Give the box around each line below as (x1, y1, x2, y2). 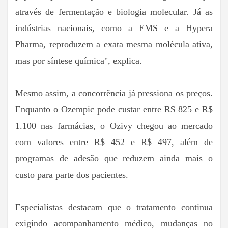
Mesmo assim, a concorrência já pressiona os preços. (15, 88, 213, 98)
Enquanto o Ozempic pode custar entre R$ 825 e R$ (15, 104, 213, 115)
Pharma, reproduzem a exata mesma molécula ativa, (15, 39, 213, 49)
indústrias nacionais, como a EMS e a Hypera (15, 22, 213, 33)
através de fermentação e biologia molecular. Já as (15, 6, 213, 17)
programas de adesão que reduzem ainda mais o (15, 153, 213, 163)
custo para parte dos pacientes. (15, 169, 128, 180)
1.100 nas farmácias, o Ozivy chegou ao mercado (15, 120, 213, 131)
